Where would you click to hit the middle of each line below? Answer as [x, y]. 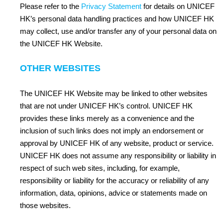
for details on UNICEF [178, 6]
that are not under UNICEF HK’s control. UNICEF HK [106, 106]
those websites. [45, 205]
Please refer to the [51, 6]
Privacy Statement [111, 6]
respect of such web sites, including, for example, [100, 168]
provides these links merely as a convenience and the [107, 118]
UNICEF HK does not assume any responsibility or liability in [118, 156]
